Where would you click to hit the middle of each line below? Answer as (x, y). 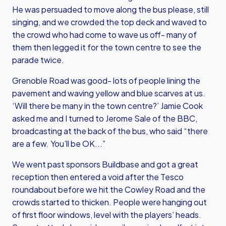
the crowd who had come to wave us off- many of (104, 35)
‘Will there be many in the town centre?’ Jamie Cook (107, 106)
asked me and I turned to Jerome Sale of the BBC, (105, 118)
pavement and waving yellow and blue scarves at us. (109, 93)
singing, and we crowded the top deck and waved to (109, 22)
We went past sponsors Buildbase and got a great (105, 164)
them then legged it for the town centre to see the (107, 47)
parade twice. (38, 60)
